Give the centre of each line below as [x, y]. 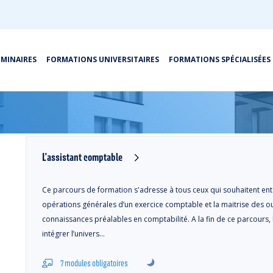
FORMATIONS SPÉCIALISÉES [220, 60]
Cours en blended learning [94, 101]
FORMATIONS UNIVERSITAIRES [103, 60]
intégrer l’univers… [73, 234]
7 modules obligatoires [94, 263]
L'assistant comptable [82, 157]
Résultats [59, 86]
